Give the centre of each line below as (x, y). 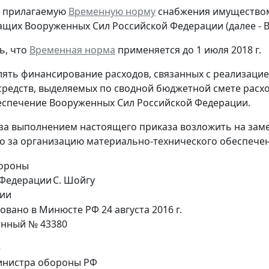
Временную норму (112, 11)
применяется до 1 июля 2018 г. (188, 50)
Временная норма (72, 50)
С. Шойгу (74, 180)
